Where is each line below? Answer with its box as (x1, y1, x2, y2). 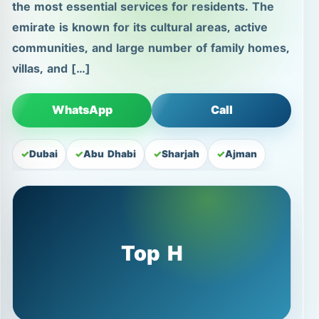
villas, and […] (12, 58, 90, 80)
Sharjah (162, 145, 199, 164)
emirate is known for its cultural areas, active (12, 16, 268, 39)
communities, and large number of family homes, (12, 37, 290, 60)
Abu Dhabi (83, 145, 136, 164)
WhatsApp (51, 99, 113, 122)
